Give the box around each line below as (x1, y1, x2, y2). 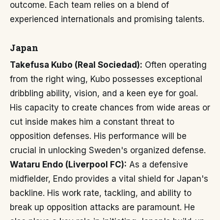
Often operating (142, 60, 207, 70)
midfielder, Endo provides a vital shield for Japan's (10, 174, 208, 184)
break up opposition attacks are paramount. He (10, 202, 195, 212)
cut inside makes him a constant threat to (10, 117, 174, 127)
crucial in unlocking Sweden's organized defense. (10, 145, 206, 155)
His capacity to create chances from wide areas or (10, 103, 210, 112)
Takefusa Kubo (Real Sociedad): (10, 60, 142, 70)
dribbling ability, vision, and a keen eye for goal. (10, 88, 198, 98)
